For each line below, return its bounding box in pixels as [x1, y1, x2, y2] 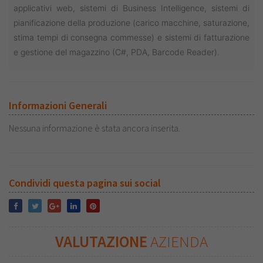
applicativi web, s [14, 3, 84, 13]
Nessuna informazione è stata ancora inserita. [9, 122, 180, 134]
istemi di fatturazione [168, 32, 249, 42]
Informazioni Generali [9, 99, 107, 112]
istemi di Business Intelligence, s [84, 3, 215, 13]
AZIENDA [150, 231, 208, 251]
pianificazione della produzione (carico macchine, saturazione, [14, 18, 249, 28]
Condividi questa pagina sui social [9, 176, 161, 190]
